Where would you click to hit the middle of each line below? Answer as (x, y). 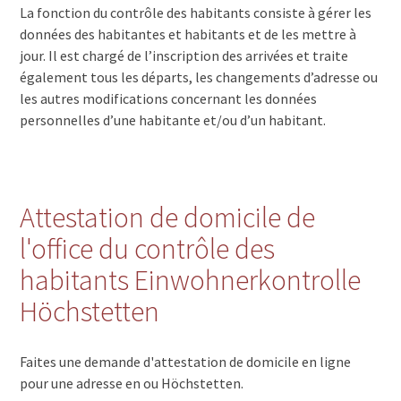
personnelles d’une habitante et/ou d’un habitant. (173, 119)
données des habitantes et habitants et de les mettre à (188, 34)
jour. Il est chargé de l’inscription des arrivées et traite (184, 55)
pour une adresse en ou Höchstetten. (132, 383)
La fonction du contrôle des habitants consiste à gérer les (196, 12)
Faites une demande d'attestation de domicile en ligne (186, 361)
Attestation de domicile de (168, 217)
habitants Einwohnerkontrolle (191, 280)
